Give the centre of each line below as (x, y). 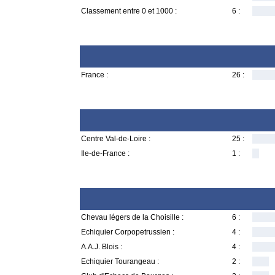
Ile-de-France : (105, 153)
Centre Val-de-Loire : (116, 139)
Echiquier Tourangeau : (120, 261)
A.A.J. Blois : (102, 247)
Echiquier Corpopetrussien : (128, 232)
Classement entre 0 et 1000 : (129, 11)
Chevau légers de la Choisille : (132, 217)
